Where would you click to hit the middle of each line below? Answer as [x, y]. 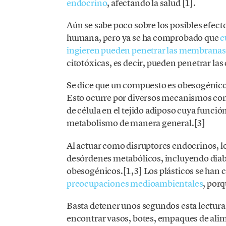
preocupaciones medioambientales [135, 183]
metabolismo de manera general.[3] [136, 123]
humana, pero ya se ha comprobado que [143, 38]
